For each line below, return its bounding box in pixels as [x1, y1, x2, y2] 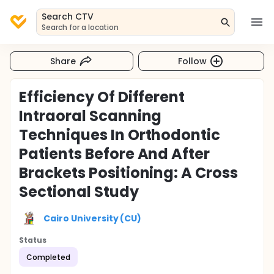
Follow [178, 54, 207, 67]
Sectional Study [19, 182, 139, 202]
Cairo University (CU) [43, 212, 142, 224]
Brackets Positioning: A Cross [19, 163, 239, 183]
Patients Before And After [19, 144, 210, 164]
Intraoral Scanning [19, 106, 162, 126]
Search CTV [42, 10, 94, 23]
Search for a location [42, 22, 119, 32]
